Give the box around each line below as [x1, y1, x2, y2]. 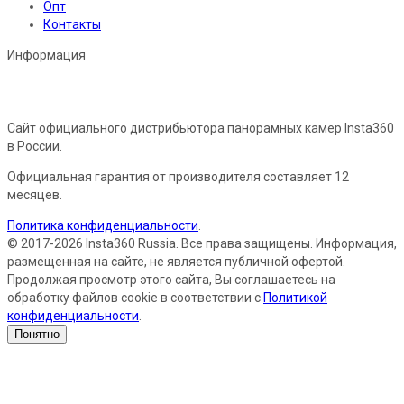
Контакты [43, 17, 101, 32]
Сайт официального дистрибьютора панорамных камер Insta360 [7, 121, 394, 135]
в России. [7, 139, 62, 153]
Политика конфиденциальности [7, 218, 198, 233]
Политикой [263, 290, 327, 305]
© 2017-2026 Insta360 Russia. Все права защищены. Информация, [7, 236, 397, 251]
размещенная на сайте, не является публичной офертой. [7, 254, 345, 269]
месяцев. [7, 188, 62, 202]
